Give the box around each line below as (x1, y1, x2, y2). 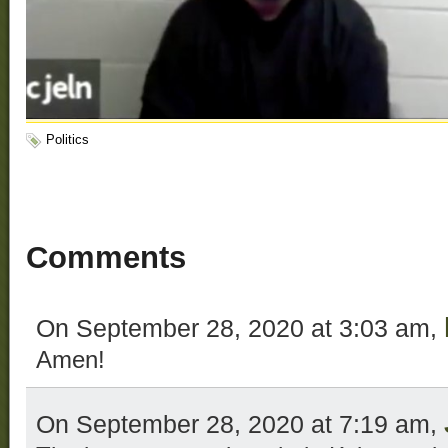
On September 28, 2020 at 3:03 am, (36, 314, 444, 343)
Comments (26, 240, 186, 276)
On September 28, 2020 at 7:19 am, (36, 410, 444, 439)
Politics (46, 132, 89, 148)
